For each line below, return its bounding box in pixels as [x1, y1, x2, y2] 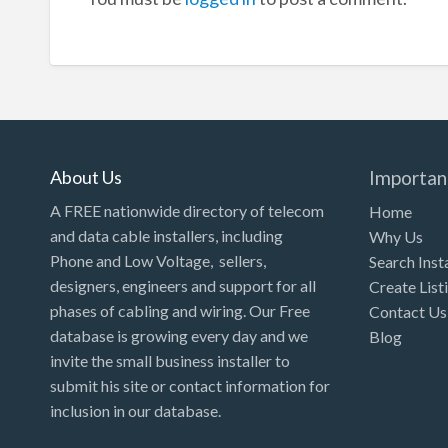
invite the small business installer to [50, 351, 291, 371]
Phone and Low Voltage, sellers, [50, 251, 267, 271]
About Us [50, 165, 123, 188]
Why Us [369, 227, 424, 247]
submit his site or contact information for [50, 376, 331, 396]
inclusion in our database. [50, 401, 222, 421]
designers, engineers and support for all [50, 276, 317, 296]
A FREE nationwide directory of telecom [50, 201, 325, 221]
